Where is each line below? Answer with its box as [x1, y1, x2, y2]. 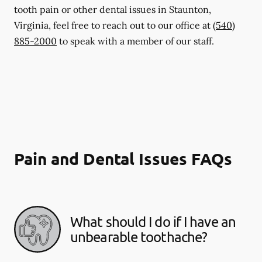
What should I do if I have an [70, 212, 236, 230]
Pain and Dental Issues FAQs [14, 147, 232, 168]
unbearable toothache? [70, 227, 208, 245]
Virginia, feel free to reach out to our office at [14, 19, 213, 31]
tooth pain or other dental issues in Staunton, [14, 3, 211, 15]
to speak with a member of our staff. [57, 35, 214, 47]
